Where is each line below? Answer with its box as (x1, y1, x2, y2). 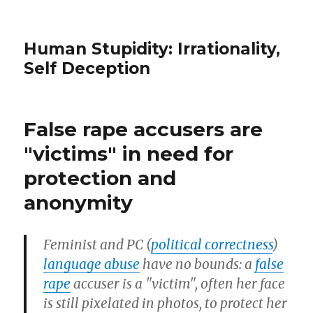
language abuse (43, 256, 140, 272)
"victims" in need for (24, 142, 234, 166)
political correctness (151, 236, 273, 253)
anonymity (24, 191, 133, 214)
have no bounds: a (140, 256, 256, 272)
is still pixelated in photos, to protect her (43, 295, 288, 312)
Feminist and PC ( (43, 236, 152, 253)
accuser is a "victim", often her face (71, 275, 286, 292)
